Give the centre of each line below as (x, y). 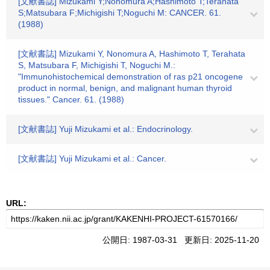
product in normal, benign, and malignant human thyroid (125, 88)
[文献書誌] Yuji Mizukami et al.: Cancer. (92, 159)
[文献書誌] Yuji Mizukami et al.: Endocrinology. (105, 129)
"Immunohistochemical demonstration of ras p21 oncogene (130, 77)
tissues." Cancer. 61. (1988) (71, 99)
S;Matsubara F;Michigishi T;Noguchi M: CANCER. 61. (120, 13)
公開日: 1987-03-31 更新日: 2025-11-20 (183, 240)
